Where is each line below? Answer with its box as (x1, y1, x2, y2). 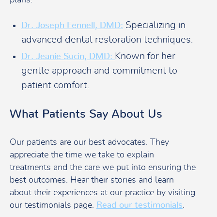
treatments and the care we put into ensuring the (10, 163, 196, 172)
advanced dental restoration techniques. (21, 35, 193, 45)
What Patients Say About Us (10, 108, 162, 121)
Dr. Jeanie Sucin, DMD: (21, 52, 115, 62)
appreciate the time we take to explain (10, 151, 154, 160)
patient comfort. (21, 80, 89, 91)
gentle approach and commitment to (21, 66, 177, 76)
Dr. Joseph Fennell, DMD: (21, 21, 123, 31)
